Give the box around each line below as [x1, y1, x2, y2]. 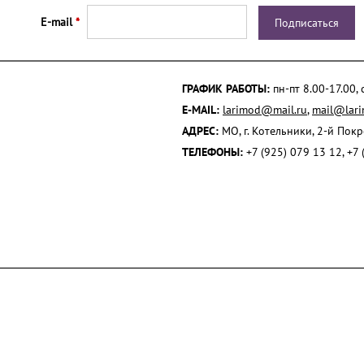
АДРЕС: [182, 123, 219, 138]
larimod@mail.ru [223, 102, 307, 117]
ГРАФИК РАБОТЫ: [182, 81, 270, 96]
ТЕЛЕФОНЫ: [182, 145, 243, 159]
